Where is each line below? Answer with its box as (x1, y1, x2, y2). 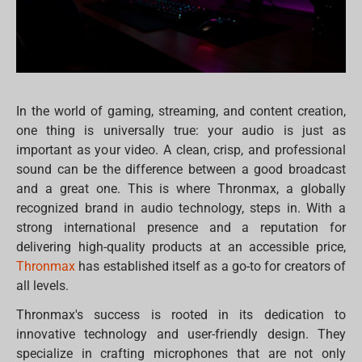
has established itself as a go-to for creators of (75, 259, 346, 275)
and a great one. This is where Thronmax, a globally (16, 181, 346, 197)
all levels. (16, 278, 69, 294)
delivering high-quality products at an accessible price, (16, 239, 346, 255)
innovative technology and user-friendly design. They (16, 326, 346, 343)
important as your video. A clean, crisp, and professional (16, 142, 346, 158)
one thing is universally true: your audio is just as (16, 123, 346, 139)
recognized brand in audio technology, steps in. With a (16, 200, 346, 217)
